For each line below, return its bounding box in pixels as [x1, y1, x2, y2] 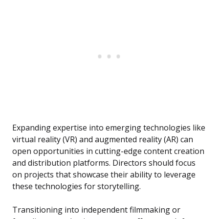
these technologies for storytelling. [12, 181, 141, 192]
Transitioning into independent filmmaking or [12, 204, 180, 216]
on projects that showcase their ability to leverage [12, 169, 196, 180]
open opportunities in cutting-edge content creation [12, 146, 204, 157]
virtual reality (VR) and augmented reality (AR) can [12, 134, 193, 145]
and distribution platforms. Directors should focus [12, 157, 196, 169]
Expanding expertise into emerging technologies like [12, 122, 205, 133]
